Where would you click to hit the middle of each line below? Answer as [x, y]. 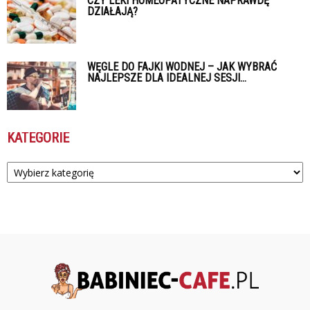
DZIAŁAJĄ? [112, 12]
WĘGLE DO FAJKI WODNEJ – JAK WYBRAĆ [182, 67]
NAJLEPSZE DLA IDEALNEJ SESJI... [167, 78]
